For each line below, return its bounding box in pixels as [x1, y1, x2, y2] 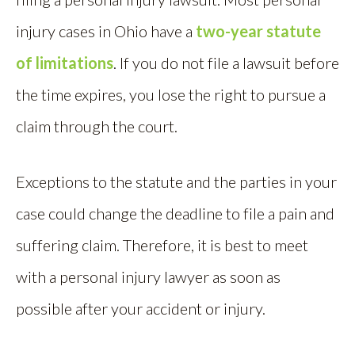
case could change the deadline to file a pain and [16, 204, 334, 223]
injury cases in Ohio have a [16, 21, 196, 40]
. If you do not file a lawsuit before [113, 53, 339, 72]
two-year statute [196, 21, 321, 40]
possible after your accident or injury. [16, 299, 265, 318]
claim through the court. [16, 116, 177, 136]
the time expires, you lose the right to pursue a [16, 85, 326, 104]
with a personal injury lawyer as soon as [16, 267, 281, 286]
